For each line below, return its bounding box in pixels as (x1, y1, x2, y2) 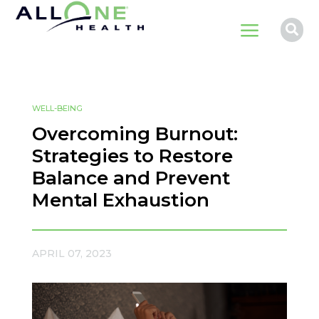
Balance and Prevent (31, 167, 230, 189)
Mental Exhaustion (31, 189, 209, 211)
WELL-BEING (31, 103, 83, 113)
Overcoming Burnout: (31, 122, 238, 145)
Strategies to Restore (31, 145, 233, 167)
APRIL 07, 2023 (31, 247, 112, 260)
